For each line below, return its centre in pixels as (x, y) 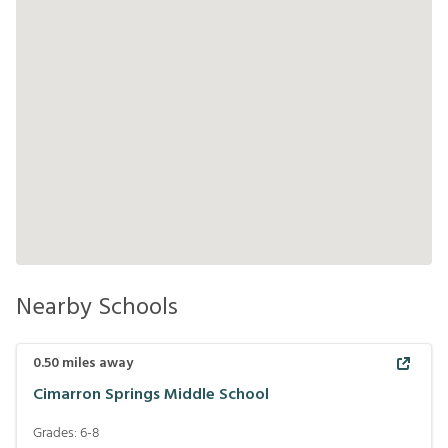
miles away (96, 363)
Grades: (56, 433)
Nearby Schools (97, 308)
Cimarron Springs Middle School (151, 394)
